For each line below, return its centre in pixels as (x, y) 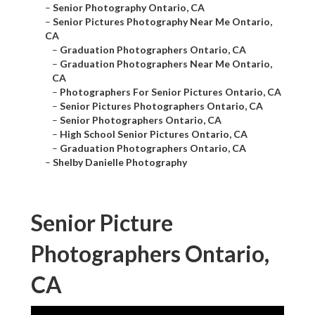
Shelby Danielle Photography (120, 162)
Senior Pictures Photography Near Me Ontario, (162, 22)
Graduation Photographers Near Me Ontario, (166, 64)
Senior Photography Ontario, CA (129, 8)
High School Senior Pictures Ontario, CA (154, 134)
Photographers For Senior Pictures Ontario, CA (171, 92)
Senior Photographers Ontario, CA (141, 120)
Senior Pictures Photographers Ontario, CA (161, 106)
